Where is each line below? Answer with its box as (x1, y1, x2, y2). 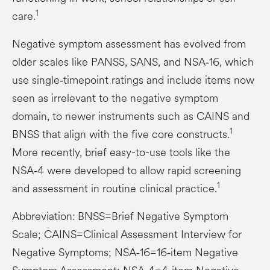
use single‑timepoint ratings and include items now (12, 72, 254, 88)
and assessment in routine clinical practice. (12, 180, 217, 196)
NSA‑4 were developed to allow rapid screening (12, 162, 241, 178)
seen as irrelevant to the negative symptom (12, 90, 218, 106)
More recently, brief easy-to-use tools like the (12, 144, 230, 160)
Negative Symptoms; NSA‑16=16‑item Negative (12, 244, 238, 260)
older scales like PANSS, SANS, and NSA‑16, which (12, 54, 254, 70)
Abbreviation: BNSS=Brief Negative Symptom (12, 208, 228, 224)
